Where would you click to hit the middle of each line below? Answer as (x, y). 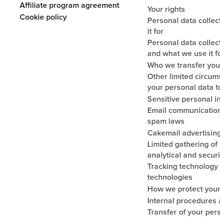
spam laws (166, 121)
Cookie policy (43, 17)
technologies (170, 177)
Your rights (166, 9)
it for (155, 31)
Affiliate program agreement (70, 5)
